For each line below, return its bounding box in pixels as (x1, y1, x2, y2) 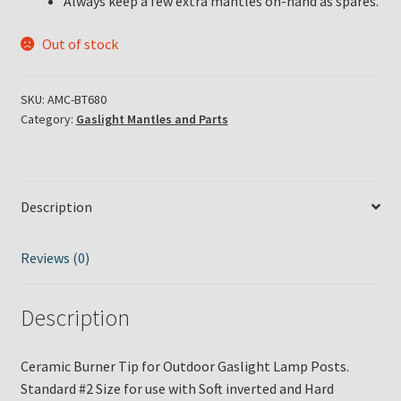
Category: (20, 110, 76, 127)
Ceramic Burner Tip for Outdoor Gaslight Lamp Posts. (20, 357, 349, 376)
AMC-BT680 (47, 90, 107, 107)
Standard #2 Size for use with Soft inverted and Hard (20, 380, 334, 398)
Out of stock (42, 35, 119, 53)
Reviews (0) (20, 248, 90, 267)
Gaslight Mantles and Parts (75, 110, 228, 127)
